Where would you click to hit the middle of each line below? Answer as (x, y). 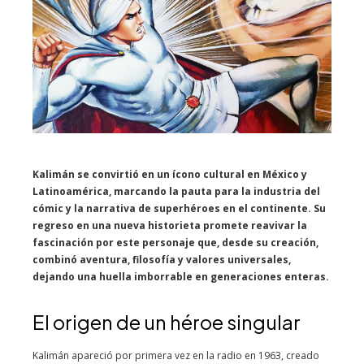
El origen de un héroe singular (167, 321)
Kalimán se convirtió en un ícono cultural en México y (170, 174)
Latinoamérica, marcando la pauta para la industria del (176, 191)
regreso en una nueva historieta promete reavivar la (170, 225)
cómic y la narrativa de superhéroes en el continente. (172, 208)
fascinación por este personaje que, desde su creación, (175, 242)
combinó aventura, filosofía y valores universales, (162, 259)
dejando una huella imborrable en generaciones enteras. (181, 276)
